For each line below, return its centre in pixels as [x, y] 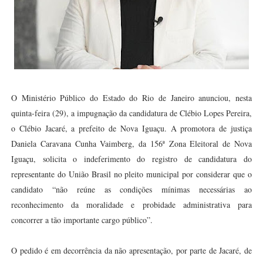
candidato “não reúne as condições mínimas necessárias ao [131, 189]
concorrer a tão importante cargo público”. [82, 220]
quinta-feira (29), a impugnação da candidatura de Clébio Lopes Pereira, [131, 113]
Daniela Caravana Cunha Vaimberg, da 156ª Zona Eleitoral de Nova [131, 144]
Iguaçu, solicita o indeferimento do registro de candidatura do [131, 159]
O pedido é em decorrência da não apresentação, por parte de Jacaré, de [131, 250]
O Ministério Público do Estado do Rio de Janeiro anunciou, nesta [131, 98]
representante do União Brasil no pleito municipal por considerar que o [131, 174]
